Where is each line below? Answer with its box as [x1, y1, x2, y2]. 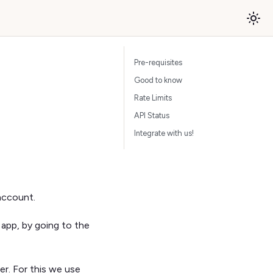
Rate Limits [134, 93, 172, 102]
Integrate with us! [134, 129, 194, 138]
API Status [134, 111, 169, 120]
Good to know [134, 76, 182, 85]
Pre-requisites [134, 58, 182, 67]
